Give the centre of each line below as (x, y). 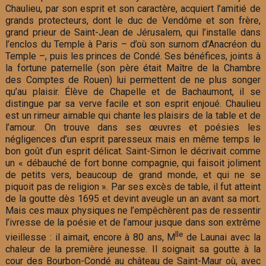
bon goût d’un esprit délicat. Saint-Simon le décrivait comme (133, 151)
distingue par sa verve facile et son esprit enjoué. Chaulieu (133, 103)
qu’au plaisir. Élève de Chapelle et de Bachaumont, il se (133, 91)
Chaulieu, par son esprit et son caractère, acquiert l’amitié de (133, 8)
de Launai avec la (222, 237)
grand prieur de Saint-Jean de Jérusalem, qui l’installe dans (133, 32)
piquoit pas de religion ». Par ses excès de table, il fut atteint (133, 186)
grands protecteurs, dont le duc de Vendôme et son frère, (133, 20)
